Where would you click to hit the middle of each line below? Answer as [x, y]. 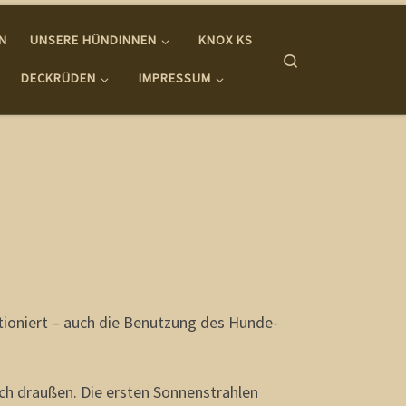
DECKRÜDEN [59, 78]
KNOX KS [226, 40]
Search [319, 58]
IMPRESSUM [174, 78]
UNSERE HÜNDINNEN [93, 40]
